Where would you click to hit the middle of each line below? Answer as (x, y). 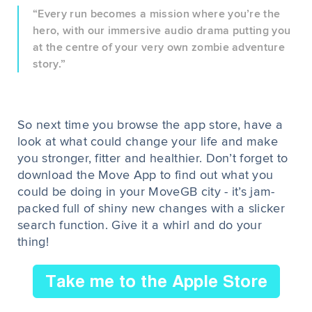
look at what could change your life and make (148, 142)
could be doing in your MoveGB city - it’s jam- (146, 192)
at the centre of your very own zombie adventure (159, 47)
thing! (33, 242)
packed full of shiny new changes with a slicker (151, 209)
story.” (49, 64)
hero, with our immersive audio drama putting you (162, 30)
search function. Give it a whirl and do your (140, 225)
